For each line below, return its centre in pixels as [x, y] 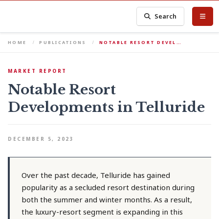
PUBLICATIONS [63, 42]
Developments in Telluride [106, 107]
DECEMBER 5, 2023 [41, 139]
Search [166, 16]
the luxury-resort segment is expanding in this [102, 212]
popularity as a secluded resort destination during [108, 187]
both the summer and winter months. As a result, [107, 199]
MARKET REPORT [37, 71]
